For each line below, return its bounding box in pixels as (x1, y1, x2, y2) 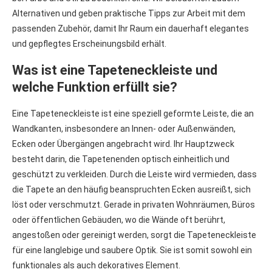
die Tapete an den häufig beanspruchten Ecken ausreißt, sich (12, 184, 251, 194)
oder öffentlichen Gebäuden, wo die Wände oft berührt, (12, 214, 225, 225)
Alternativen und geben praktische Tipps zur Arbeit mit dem (12, 8, 245, 18)
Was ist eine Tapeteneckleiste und (12, 62, 217, 78)
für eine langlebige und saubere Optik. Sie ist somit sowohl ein (12, 245, 252, 255)
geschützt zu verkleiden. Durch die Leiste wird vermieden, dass (12, 169, 257, 179)
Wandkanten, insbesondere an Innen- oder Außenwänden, (12, 123, 236, 134)
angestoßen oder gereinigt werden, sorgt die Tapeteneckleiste (12, 229, 256, 240)
